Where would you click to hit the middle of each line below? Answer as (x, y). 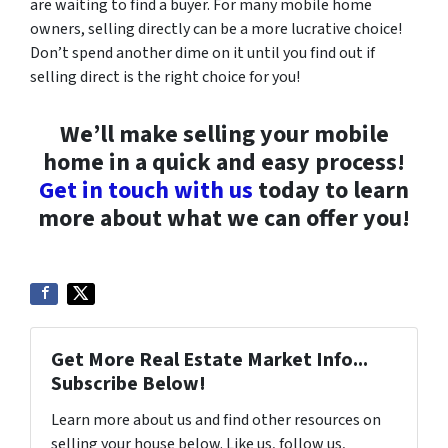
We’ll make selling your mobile (224, 134)
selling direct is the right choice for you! (165, 77)
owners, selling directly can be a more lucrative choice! (216, 29)
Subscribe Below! (128, 384)
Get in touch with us (146, 190)
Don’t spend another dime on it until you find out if (202, 53)
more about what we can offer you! (224, 218)
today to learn (331, 190)
